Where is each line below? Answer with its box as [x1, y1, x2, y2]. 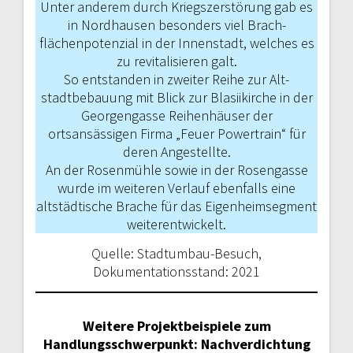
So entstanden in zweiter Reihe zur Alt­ [64, 69, 289, 88]
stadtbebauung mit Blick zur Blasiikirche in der [40, 87, 313, 106]
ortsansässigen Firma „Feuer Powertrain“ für [47, 124, 306, 143]
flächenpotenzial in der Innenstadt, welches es [39, 33, 314, 52]
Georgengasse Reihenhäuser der [80, 106, 273, 124]
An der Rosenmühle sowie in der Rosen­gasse [45, 160, 308, 179]
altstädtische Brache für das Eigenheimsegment [36, 196, 317, 215]
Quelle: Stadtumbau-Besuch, [91, 243, 262, 262]
